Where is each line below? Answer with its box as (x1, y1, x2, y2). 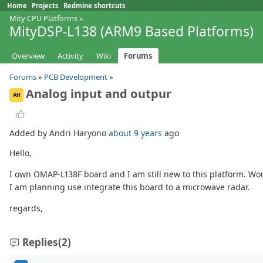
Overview (12, 50, 45, 62)
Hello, (9, 147, 32, 159)
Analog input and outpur (26, 86, 171, 102)
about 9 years (109, 127, 162, 139)
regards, (9, 203, 43, 214)
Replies (22, 235, 58, 249)
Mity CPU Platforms (9, 13, 77, 23)
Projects (32, 1, 59, 10)
